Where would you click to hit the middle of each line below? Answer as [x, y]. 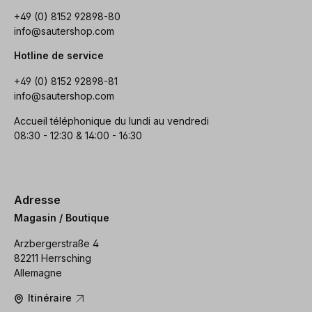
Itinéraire [51, 298]
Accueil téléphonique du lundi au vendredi [111, 120]
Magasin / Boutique [62, 218]
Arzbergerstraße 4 [56, 244]
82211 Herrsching [53, 258]
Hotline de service [59, 55]
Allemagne [38, 273]
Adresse [37, 200]
